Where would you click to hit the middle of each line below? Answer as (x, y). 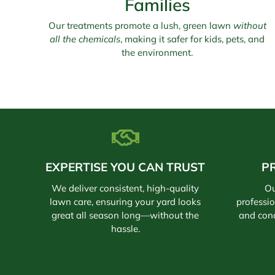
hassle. (125, 229)
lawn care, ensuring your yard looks (125, 202)
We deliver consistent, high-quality (125, 188)
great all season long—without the (125, 215)
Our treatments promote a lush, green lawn (141, 26)
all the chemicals (85, 39)
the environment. (157, 53)
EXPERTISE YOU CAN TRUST (125, 167)
